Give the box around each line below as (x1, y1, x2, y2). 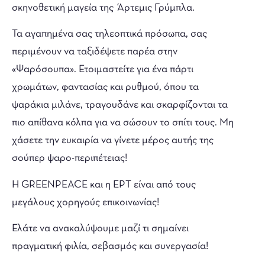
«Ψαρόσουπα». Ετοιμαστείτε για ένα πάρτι (12, 64, 193, 76)
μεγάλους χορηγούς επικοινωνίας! (12, 196, 159, 208)
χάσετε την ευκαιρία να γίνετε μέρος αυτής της (12, 135, 214, 147)
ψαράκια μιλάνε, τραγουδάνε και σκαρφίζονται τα (12, 99, 228, 111)
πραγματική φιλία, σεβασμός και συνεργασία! (12, 241, 208, 253)
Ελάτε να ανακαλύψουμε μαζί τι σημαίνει (12, 223, 189, 235)
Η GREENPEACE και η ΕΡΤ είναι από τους (12, 179, 196, 190)
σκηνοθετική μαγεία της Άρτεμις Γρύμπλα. (12, 2, 195, 14)
